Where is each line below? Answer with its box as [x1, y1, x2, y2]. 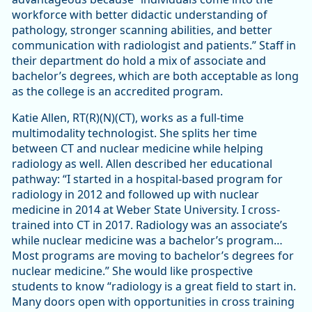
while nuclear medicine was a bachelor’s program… [12, 233, 283, 249]
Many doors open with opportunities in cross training [12, 294, 295, 310]
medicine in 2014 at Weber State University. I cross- [12, 202, 280, 218]
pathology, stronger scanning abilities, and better [12, 22, 272, 38]
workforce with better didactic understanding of [12, 7, 267, 23]
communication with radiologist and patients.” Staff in [12, 38, 296, 54]
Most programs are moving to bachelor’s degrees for [12, 248, 294, 264]
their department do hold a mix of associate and [12, 53, 266, 69]
